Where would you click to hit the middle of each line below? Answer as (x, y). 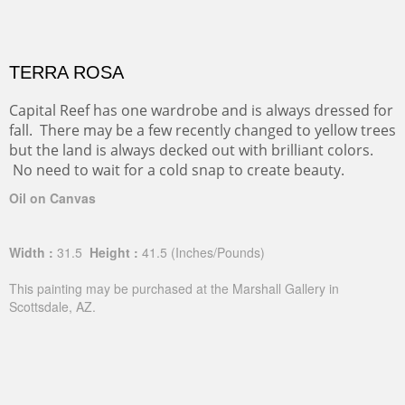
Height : (112, 252)
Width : (31, 252)
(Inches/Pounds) (218, 252)
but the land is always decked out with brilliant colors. (191, 150)
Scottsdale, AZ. (52, 306)
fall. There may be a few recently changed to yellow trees (202, 130)
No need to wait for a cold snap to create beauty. (177, 170)
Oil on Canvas (52, 198)
